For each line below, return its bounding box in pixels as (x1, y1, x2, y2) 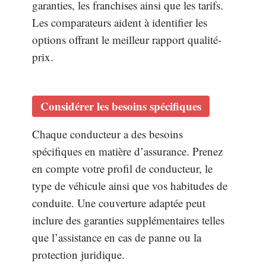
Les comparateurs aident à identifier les (32, 15, 207, 30)
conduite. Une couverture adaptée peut (32, 195, 205, 210)
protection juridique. (32, 246, 125, 262)
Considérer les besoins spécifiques (40, 97, 201, 114)
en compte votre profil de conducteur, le (32, 160, 213, 176)
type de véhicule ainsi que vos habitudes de (32, 178, 227, 193)
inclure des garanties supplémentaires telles (32, 212, 224, 227)
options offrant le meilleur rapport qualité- (32, 32, 221, 47)
